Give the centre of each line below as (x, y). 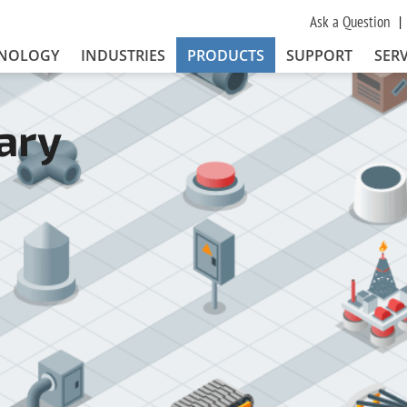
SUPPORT (319, 55)
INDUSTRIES (123, 55)
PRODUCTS (225, 55)
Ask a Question (349, 22)
